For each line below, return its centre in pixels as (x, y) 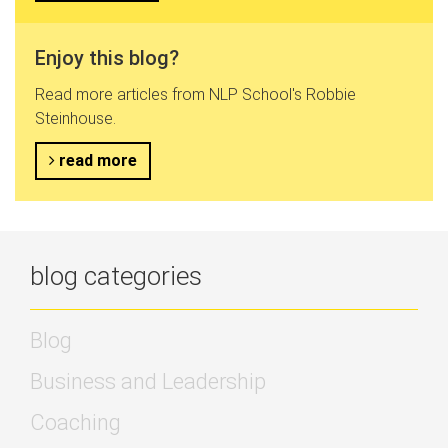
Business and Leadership (148, 381)
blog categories (116, 275)
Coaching (75, 422)
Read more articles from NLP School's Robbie (195, 94)
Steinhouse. (75, 118)
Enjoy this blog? (107, 57)
